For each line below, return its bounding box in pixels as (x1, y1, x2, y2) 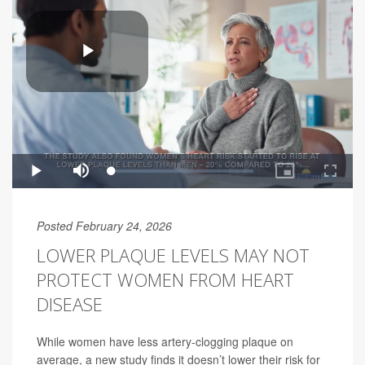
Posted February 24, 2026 (37, 218, 172, 235)
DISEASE (37, 292, 103, 317)
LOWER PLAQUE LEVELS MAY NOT (37, 243, 310, 268)
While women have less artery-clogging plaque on (37, 333, 293, 350)
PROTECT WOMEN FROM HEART (37, 267, 294, 292)
